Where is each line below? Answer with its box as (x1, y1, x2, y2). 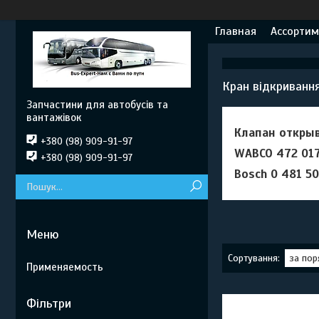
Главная (215, 24, 256, 38)
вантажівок (26, 111, 82, 124)
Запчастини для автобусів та (26, 98, 168, 111)
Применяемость (26, 261, 103, 273)
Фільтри (26, 296, 71, 311)
